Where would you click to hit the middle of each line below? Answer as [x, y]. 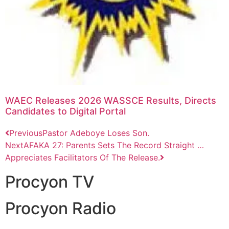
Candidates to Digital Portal [65, 111]
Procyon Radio [61, 208]
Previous [26, 133]
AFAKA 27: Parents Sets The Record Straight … [114, 145]
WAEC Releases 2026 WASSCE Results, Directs [111, 100]
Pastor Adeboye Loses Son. [96, 133]
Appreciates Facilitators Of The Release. [83, 157]
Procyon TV [50, 181]
